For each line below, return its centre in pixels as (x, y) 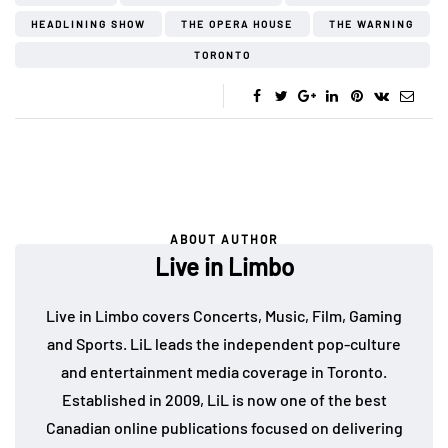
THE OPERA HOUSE (237, 24)
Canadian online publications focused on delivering (224, 428)
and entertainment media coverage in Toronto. (224, 372)
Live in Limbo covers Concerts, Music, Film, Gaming (224, 316)
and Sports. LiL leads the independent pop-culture (224, 344)
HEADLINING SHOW (89, 24)
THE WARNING (371, 24)
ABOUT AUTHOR (224, 239)
